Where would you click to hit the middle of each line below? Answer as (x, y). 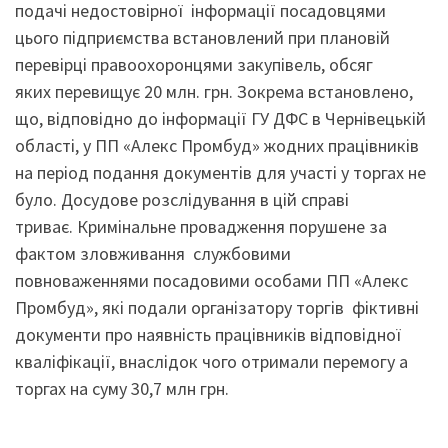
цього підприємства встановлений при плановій (202, 37)
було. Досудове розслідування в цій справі (182, 199)
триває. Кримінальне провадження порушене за (201, 226)
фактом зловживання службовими (155, 253)
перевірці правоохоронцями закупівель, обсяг (194, 64)
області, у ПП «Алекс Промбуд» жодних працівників (217, 145)
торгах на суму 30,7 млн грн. (122, 388)
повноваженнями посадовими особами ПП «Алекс (211, 280)
